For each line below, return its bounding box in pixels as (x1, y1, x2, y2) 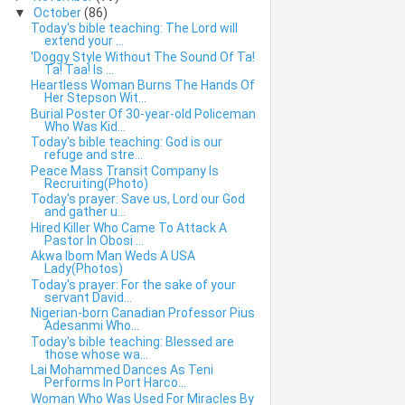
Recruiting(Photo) (43, 175, 148, 191)
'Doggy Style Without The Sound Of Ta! (30, 49, 255, 64)
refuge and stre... (43, 147, 143, 163)
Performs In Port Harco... (43, 375, 186, 391)
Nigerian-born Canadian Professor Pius (30, 306, 255, 321)
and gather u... (43, 204, 126, 220)
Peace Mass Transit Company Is (30, 163, 219, 178)
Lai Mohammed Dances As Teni (30, 363, 213, 378)
